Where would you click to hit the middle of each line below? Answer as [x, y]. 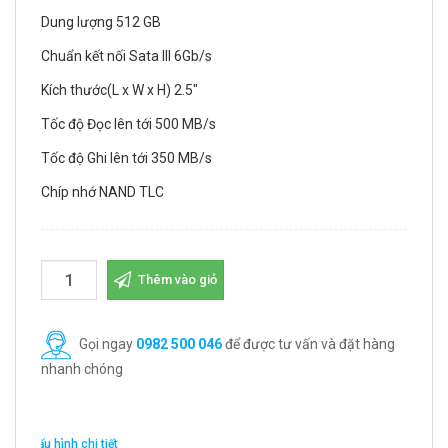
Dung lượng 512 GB [101, 22]
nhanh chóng [82, 369]
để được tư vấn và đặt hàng [308, 343]
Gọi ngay [106, 343]
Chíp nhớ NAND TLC [102, 192]
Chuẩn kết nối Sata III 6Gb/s [126, 56]
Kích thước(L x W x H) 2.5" [119, 90]
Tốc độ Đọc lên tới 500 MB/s [128, 124]
